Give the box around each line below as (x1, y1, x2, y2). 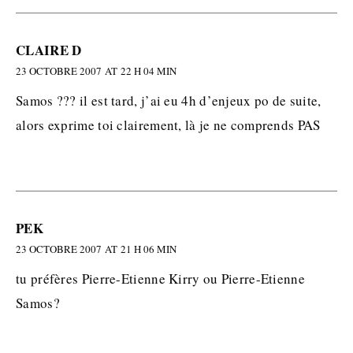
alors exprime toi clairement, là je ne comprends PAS (16, 116, 321, 134)
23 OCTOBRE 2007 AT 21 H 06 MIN (16, 242, 176, 256)
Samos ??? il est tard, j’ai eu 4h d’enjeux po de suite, (16, 91, 321, 110)
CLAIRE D (16, 40, 82, 60)
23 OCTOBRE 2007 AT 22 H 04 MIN (16, 64, 176, 78)
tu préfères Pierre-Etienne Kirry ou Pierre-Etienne (16, 269, 305, 288)
